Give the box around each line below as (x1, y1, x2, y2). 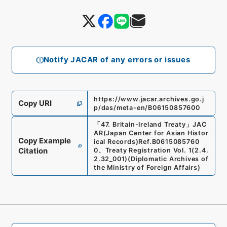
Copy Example (18, 136, 71, 146)
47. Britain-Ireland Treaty (100, 121, 186, 129)
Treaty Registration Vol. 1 (105, 146, 192, 155)
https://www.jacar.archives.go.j (93, 95, 204, 103)
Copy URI (18, 98, 52, 108)
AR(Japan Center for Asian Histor (93, 129, 209, 137)
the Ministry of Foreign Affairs (93, 164, 198, 172)
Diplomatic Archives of (130, 155, 209, 163)
